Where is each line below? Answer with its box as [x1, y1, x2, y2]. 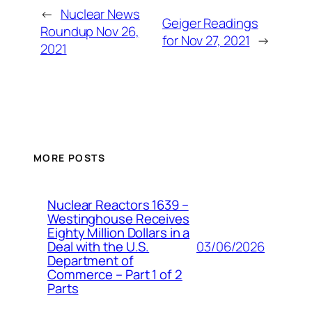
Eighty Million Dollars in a [47, 224, 190, 242]
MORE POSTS [33, 150, 105, 164]
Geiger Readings [162, 13, 258, 32]
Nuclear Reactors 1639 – [47, 196, 189, 214]
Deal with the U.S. [47, 237, 150, 256]
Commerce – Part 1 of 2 [47, 265, 182, 283]
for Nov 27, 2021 [162, 31, 250, 49]
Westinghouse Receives [47, 210, 189, 228]
